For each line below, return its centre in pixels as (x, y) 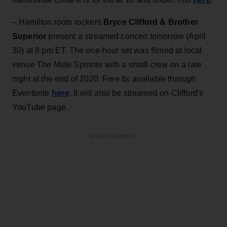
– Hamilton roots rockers (57, 22)
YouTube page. (40, 107)
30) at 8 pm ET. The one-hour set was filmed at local (107, 50)
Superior (29, 36)
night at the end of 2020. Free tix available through (104, 79)
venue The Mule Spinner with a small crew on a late (107, 64)
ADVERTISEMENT (113, 136)
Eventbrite (32, 93)
